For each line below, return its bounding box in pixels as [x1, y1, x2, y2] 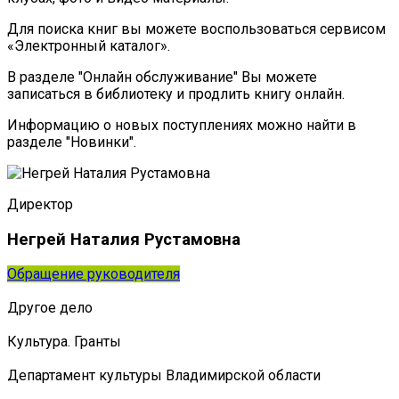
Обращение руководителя [7, 265, 180, 283]
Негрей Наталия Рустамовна [7, 229, 240, 249]
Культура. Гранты [7, 333, 121, 351]
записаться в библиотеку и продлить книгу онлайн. [7, 85, 345, 102]
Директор [7, 195, 73, 213]
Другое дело [7, 299, 93, 317]
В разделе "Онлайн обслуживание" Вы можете [7, 68, 317, 85]
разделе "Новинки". [7, 133, 136, 151]
